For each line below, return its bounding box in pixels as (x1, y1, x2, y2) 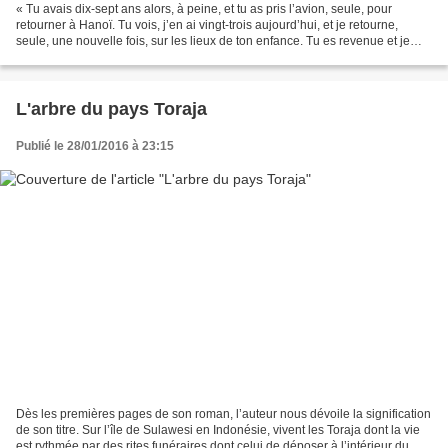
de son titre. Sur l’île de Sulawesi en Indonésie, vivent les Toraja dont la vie (16, 422, 420, 437)
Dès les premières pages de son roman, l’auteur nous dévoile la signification (16, 406, 431, 421)
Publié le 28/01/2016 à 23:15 (16, 139, 174, 154)
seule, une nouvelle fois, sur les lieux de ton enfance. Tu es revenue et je (16, 34, 410, 49)
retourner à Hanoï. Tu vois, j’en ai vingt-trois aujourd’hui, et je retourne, (16, 18, 398, 33)
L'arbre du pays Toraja (16, 99, 207, 120)
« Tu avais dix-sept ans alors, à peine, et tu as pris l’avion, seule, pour (16, 2, 392, 17)
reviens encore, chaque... (16, 50, 153, 65)
